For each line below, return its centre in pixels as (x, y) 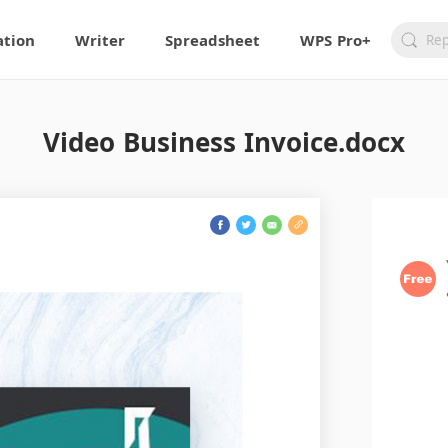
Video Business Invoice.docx (224, 142)
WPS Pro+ (336, 39)
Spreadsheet (213, 39)
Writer (100, 39)
